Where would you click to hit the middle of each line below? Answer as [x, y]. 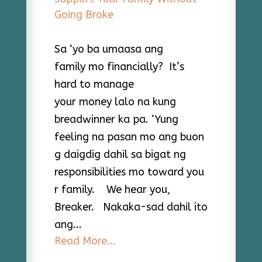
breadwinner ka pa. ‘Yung [116, 119]
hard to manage [94, 84]
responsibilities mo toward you [129, 172]
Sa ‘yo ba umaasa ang [108, 49]
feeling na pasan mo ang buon [129, 137]
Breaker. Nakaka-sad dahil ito [131, 207]
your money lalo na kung [115, 102]
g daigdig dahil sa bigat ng [120, 154]
